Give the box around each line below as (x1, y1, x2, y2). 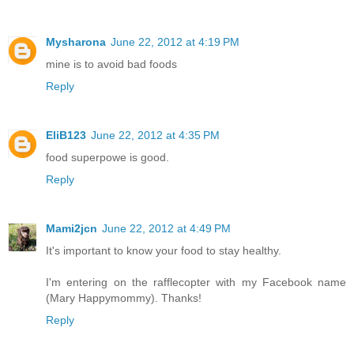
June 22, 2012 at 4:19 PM (111, 36, 239, 48)
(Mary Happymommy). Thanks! (46, 291, 201, 304)
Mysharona (46, 36, 106, 48)
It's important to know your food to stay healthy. (46, 243, 281, 257)
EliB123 (46, 128, 86, 141)
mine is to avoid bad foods (46, 58, 177, 70)
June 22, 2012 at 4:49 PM (102, 221, 231, 235)
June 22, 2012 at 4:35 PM (91, 128, 220, 141)
